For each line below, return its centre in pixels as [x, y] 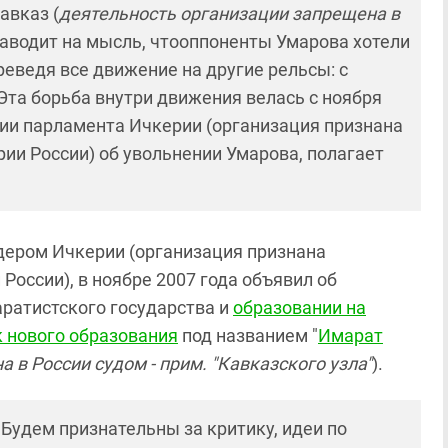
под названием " [248, 335]
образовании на [299, 307]
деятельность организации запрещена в [229, 13]
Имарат [350, 335]
